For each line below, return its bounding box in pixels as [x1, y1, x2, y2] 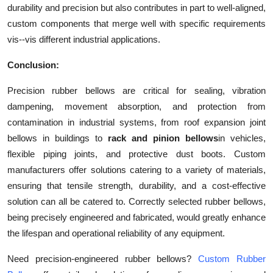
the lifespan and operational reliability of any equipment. [7, 228, 225, 239]
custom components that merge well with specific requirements [7, 18, 266, 29]
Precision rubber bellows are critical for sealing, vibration [7, 85, 266, 96]
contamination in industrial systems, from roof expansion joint [7, 117, 266, 128]
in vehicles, [218, 133, 266, 144]
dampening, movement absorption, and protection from [7, 101, 266, 112]
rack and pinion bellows [108, 133, 218, 144]
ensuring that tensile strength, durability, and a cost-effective [7, 180, 266, 191]
